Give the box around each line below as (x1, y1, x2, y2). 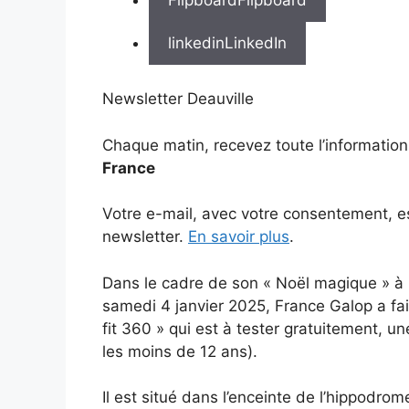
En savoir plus (188, 227, 289, 246)
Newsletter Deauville (102, 89, 254, 109)
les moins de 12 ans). (102, 341, 257, 361)
